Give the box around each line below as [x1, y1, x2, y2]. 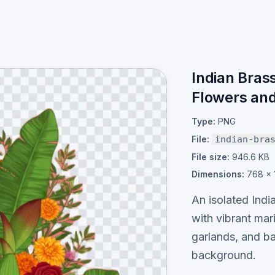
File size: [192, 152, 230, 162]
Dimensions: [192, 169, 244, 179]
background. [192, 249, 256, 261]
